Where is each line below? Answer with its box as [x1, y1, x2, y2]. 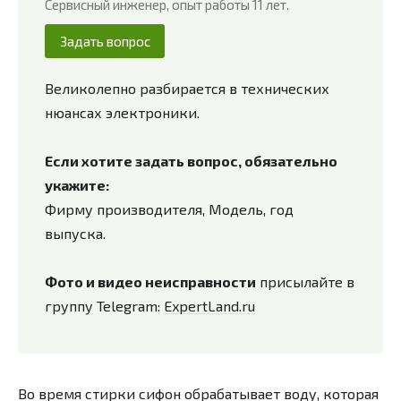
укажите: [45, 175, 109, 193]
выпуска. [45, 224, 106, 242]
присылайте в [256, 272, 354, 290]
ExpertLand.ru [164, 296, 255, 314]
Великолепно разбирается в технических [45, 79, 329, 97]
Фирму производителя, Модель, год [45, 200, 294, 218]
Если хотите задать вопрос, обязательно [45, 151, 337, 169]
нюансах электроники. [45, 103, 200, 121]
